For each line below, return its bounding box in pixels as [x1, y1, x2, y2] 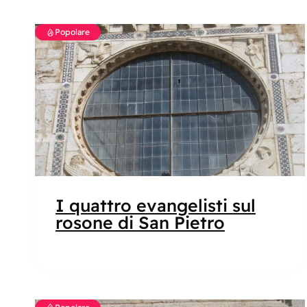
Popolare [55, 27, 90, 38]
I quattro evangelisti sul [56, 194, 256, 216]
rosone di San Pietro [56, 211, 225, 233]
